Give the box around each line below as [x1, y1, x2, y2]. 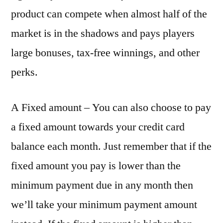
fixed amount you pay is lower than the [11, 159, 181, 173]
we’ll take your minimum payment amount [11, 198, 197, 212]
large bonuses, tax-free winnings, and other [11, 46, 200, 60]
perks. [11, 65, 38, 80]
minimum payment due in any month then [11, 178, 193, 193]
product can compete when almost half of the [11, 7, 207, 21]
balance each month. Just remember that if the [11, 139, 212, 154]
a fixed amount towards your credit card [11, 120, 185, 134]
